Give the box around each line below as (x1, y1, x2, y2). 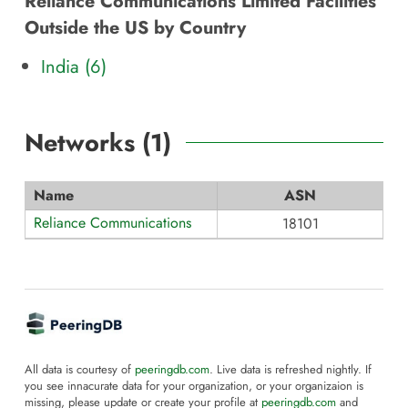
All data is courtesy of (25, 362, 135, 379)
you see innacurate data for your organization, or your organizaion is (25, 378, 363, 395)
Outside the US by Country (25, 15, 246, 41)
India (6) (41, 53, 107, 79)
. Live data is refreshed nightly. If (209, 362, 372, 379)
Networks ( (25, 124, 150, 160)
